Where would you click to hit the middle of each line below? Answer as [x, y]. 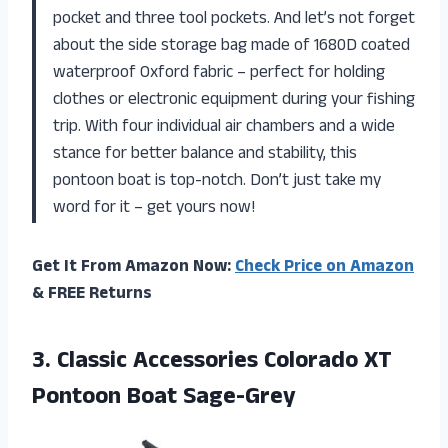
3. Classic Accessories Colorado [198, 363]
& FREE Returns [92, 295]
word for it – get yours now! [154, 209]
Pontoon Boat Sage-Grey [164, 399]
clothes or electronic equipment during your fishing [234, 101]
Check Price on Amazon [324, 268]
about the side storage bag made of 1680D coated [231, 47]
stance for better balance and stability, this [205, 155]
